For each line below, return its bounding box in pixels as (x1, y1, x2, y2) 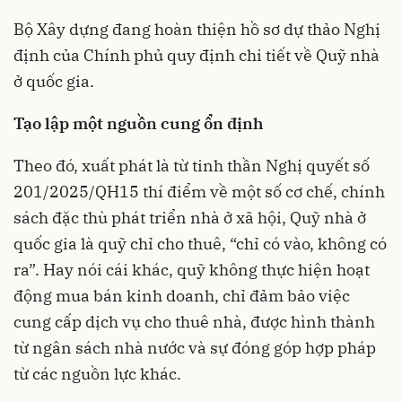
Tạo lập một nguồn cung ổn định (13, 113, 264, 134)
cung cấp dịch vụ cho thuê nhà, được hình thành (13, 311, 375, 332)
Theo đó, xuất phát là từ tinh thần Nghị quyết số (13, 155, 370, 176)
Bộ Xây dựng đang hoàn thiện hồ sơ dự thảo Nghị (13, 19, 380, 39)
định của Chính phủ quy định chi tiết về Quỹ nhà (13, 45, 380, 66)
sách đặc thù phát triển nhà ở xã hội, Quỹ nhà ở (13, 207, 366, 228)
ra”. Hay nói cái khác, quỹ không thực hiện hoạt (13, 259, 370, 280)
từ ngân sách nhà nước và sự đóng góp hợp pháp (13, 337, 376, 358)
